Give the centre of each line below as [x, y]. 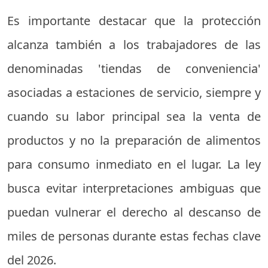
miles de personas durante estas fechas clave [134, 236]
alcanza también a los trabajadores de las [134, 44]
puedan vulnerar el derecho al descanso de [134, 212]
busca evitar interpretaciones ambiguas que [134, 188]
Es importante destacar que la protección [134, 20]
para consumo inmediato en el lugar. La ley [134, 164]
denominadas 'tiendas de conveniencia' [134, 68]
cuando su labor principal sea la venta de [134, 116]
